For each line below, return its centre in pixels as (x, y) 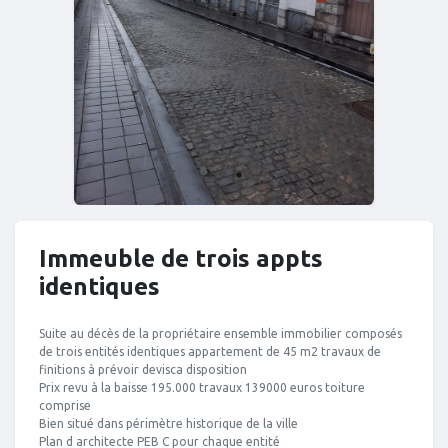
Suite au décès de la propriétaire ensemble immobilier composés (220, 333)
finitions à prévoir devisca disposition (143, 369)
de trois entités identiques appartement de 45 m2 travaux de (210, 351)
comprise (65, 405)
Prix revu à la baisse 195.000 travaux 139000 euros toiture (202, 387)
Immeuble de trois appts (181, 258)
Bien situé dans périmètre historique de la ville (168, 423)
